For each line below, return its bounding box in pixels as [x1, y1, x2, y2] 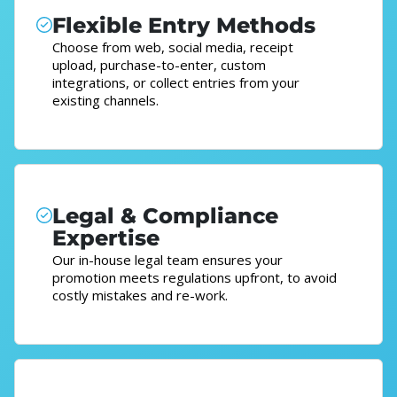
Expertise [52, 225, 160, 252]
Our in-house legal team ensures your [52, 251, 283, 269]
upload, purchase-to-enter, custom [52, 56, 266, 74]
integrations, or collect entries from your [52, 74, 300, 92]
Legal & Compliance [52, 203, 278, 230]
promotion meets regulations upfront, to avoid [52, 269, 337, 287]
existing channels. [52, 91, 159, 110]
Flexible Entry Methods [52, 12, 315, 39]
